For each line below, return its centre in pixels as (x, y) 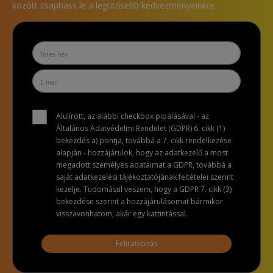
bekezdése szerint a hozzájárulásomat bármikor (139, 201)
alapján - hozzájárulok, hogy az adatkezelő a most (142, 152)
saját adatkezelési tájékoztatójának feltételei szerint (144, 177)
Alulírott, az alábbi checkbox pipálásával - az (132, 116)
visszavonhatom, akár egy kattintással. (122, 213)
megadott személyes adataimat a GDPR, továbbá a (144, 165)
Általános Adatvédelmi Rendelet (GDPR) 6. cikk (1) (140, 128)
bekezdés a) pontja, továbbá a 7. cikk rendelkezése (144, 140)
